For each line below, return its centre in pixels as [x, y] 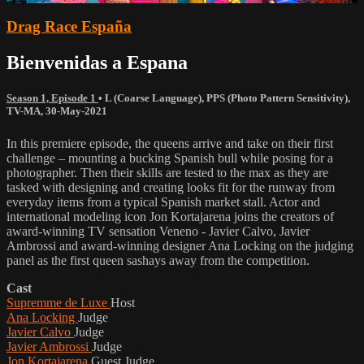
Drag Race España [69, 27]
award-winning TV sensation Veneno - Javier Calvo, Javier [158, 231]
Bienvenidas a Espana [97, 63]
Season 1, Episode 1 [52, 98]
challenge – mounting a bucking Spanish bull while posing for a [170, 158]
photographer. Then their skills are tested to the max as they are [167, 172]
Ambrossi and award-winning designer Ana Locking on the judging [180, 245]
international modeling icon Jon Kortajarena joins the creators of [170, 216]
